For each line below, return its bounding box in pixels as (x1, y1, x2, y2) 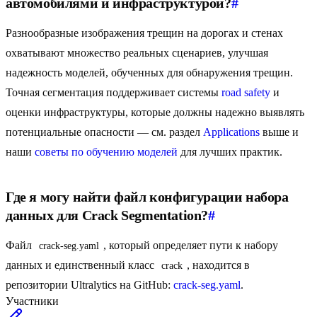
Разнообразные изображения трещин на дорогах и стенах (6, 27, 283, 40)
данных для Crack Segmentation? (6, 207, 208, 224)
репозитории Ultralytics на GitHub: (6, 279, 173, 292)
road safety (221, 86, 270, 99)
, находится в (187, 259, 253, 272)
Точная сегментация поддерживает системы (6, 86, 221, 99)
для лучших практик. (178, 146, 282, 158)
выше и (260, 126, 299, 139)
